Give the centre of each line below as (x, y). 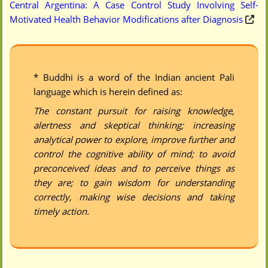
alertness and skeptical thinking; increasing (134, 125)
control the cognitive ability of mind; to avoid (134, 153)
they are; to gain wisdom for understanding (134, 182)
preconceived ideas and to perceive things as (134, 168)
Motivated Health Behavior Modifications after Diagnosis (127, 19)
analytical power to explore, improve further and (134, 139)
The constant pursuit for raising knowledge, (134, 110)
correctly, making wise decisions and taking (134, 197)
